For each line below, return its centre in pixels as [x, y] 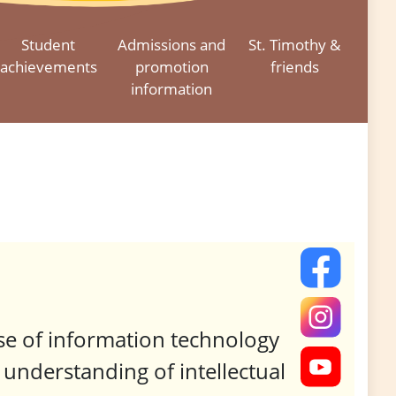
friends [294, 67]
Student [49, 45]
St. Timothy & [295, 45]
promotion [171, 67]
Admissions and [172, 45]
